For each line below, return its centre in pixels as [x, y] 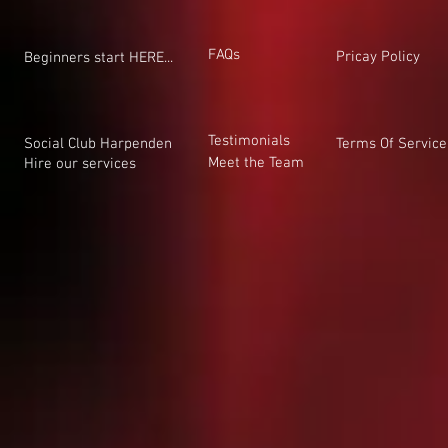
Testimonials [249, 141]
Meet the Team [256, 163]
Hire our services [80, 164]
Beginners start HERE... [98, 58]
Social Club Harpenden [98, 144]
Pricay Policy [378, 57]
